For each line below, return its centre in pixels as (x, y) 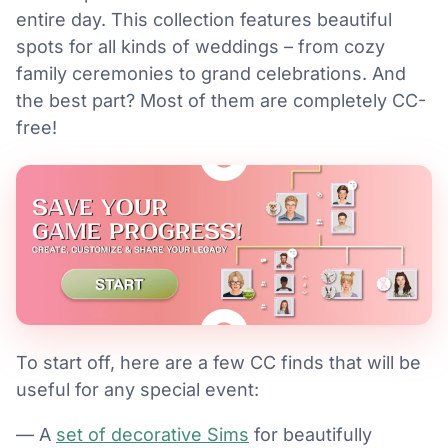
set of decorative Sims (152, 434)
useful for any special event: (137, 389)
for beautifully (310, 434)
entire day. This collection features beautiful (204, 19)
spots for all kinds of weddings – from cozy (200, 46)
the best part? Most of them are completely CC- (221, 100)
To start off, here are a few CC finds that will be (218, 362)
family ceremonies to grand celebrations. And (211, 73)
